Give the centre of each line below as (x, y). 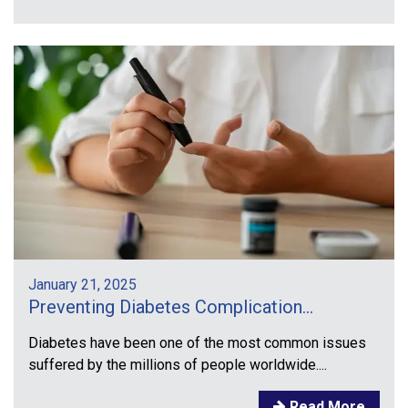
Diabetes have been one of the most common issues (197, 343)
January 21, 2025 (82, 285)
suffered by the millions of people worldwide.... (178, 365)
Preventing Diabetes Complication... (171, 307)
